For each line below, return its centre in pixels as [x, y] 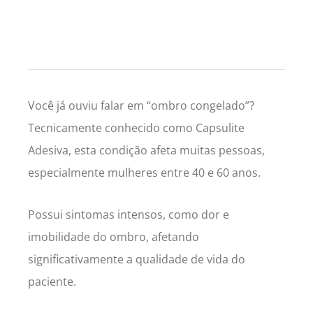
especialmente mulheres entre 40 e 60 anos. [144, 173]
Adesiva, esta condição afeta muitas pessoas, [146, 151]
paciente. [53, 282]
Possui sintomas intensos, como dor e [129, 215]
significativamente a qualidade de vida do [137, 260]
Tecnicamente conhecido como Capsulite [136, 128]
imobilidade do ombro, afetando [114, 237]
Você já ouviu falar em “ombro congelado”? [141, 106]
